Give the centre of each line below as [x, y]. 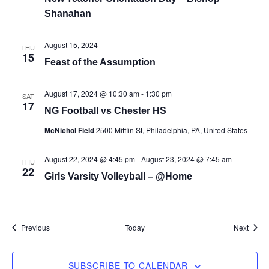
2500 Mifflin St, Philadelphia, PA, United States [171, 130]
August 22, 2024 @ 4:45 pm [89, 159]
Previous [35, 227]
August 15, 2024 [71, 45]
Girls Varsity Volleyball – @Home [118, 176]
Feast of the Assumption [100, 62]
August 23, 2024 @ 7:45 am [186, 159]
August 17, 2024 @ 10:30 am [92, 93]
